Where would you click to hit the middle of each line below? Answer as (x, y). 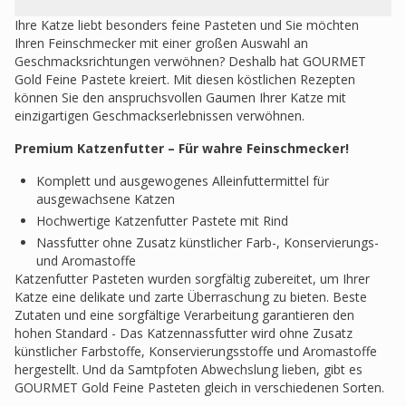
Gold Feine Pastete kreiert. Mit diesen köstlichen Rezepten (185, 79)
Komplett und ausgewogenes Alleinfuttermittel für (183, 181)
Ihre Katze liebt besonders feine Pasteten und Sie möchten (187, 25)
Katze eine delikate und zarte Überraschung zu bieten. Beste (191, 297)
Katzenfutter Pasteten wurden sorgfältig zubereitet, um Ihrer (192, 279)
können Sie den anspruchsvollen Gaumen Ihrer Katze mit (180, 97)
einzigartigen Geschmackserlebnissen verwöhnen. (159, 116)
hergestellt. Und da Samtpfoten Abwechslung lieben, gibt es (188, 369)
